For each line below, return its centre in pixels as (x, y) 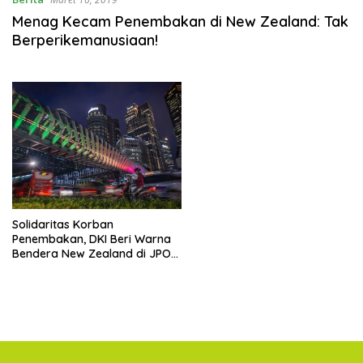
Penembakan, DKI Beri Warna (92, 239)
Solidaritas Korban (63, 224)
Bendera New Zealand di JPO (92, 253)
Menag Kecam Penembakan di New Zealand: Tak (180, 21)
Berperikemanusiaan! (85, 40)
